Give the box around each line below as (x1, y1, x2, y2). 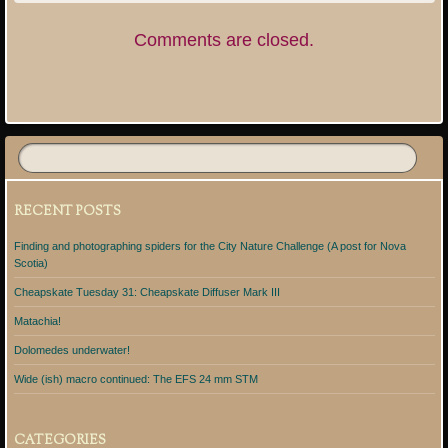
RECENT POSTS (13, 203, 121, 222)
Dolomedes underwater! (13, 343, 130, 356)
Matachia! (13, 314, 61, 327)
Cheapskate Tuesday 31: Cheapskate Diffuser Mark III (13, 285, 280, 298)
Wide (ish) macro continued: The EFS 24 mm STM (13, 372, 258, 385)
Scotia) (13, 256, 48, 269)
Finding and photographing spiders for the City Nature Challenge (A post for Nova (13, 239, 406, 252)
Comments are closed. (134, 29, 314, 50)
